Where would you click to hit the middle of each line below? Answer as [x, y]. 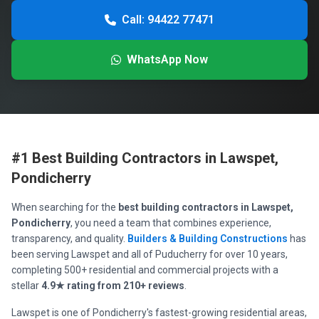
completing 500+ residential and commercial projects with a [145, 270]
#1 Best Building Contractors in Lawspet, [145, 158]
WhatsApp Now [167, 59]
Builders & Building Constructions [208, 239]
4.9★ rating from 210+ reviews [113, 286]
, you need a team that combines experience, [171, 223]
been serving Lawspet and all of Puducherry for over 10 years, [150, 254]
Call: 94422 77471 [168, 20]
